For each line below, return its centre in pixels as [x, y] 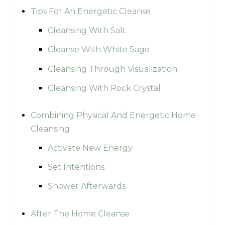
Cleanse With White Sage [98, 50]
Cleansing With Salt [87, 31]
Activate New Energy [90, 148]
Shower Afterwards [86, 186]
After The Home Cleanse [80, 213]
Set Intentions [76, 167]
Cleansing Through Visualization [112, 69]
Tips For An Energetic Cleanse [90, 11]
